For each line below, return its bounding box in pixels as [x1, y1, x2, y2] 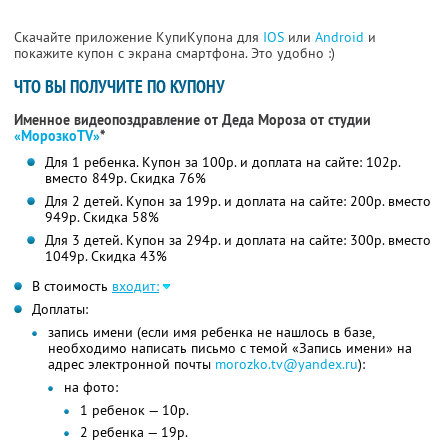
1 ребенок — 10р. [80, 401, 189, 420]
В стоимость [32, 277, 112, 296]
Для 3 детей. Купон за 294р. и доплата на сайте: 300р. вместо [44, 231, 431, 250]
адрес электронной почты [48, 355, 215, 374]
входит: [112, 277, 159, 296]
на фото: [64, 378, 118, 397]
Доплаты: [32, 300, 88, 319]
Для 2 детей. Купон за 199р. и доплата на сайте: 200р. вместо [44, 192, 431, 211]
